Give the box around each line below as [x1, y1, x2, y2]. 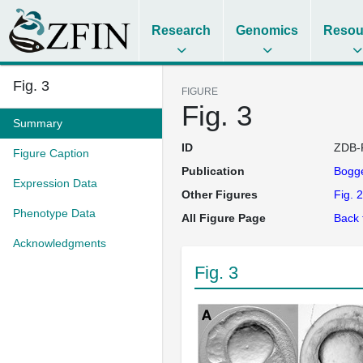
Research [152, 23, 211, 37]
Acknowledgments [13, 237, 106, 250]
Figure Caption [13, 147, 89, 160]
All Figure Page [181, 211, 266, 224]
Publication [181, 164, 245, 177]
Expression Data [13, 177, 97, 190]
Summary [13, 117, 62, 130]
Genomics [236, 23, 299, 37]
